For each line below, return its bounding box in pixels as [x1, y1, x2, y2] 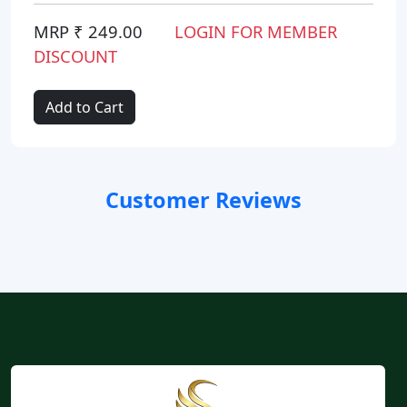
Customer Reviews [105, 184, 302, 214]
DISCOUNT [34, 44, 117, 67]
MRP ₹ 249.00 [34, 19, 143, 43]
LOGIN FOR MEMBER [170, 19, 337, 43]
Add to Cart [45, 96, 124, 117]
